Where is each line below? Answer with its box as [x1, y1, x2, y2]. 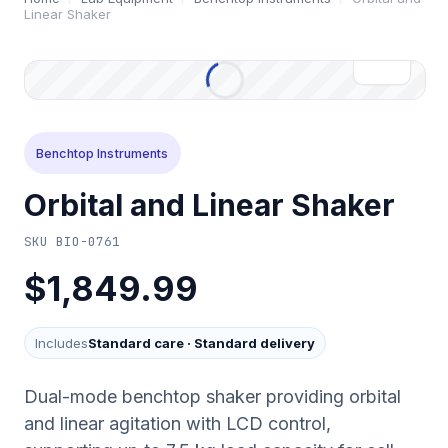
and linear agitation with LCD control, [24, 413, 331, 434]
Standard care [88, 335, 184, 351]
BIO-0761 [56, 232, 120, 250]
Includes [35, 335, 88, 351]
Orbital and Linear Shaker [24, 187, 395, 223]
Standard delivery [194, 335, 315, 351]
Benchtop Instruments [36, 145, 169, 161]
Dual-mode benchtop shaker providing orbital [24, 386, 401, 407]
